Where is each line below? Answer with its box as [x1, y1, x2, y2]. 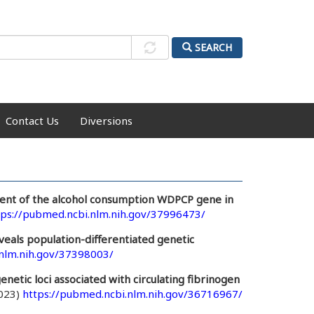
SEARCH [192, 40, 232, 54]
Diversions [80, 113, 132, 128]
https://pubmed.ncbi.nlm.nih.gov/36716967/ [22, 287, 243, 301]
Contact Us [6, 113, 59, 128]
